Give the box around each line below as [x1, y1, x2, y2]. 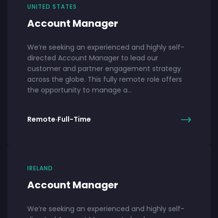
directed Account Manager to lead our [27, 53, 158, 63]
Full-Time [57, 114, 91, 125]
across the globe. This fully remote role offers [27, 74, 182, 84]
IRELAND [27, 163, 53, 172]
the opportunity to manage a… [27, 85, 132, 95]
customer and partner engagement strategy [27, 63, 181, 73]
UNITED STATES [27, 2, 77, 11]
